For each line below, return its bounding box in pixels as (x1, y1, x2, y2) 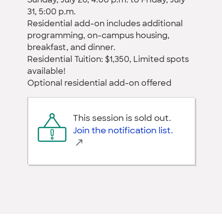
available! (27, 67, 65, 76)
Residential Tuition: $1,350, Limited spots (27, 55, 189, 64)
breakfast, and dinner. (27, 44, 115, 52)
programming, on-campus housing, (27, 32, 169, 40)
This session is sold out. (73, 114, 171, 123)
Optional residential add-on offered (27, 79, 171, 88)
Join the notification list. (73, 126, 173, 135)
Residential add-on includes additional (27, 20, 183, 28)
